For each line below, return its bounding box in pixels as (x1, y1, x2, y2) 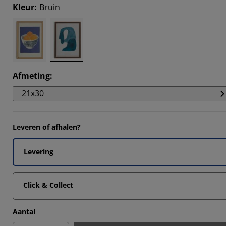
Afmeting (13, 70, 50, 81)
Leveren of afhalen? (13, 122, 81, 132)
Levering (24, 147, 53, 156)
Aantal (13, 207, 35, 216)
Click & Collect (23, 180, 73, 190)
